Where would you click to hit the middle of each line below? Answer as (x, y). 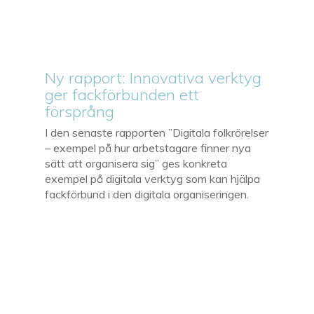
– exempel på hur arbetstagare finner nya (148, 148)
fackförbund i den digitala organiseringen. (147, 194)
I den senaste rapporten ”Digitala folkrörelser (157, 132)
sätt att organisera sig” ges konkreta (136, 163)
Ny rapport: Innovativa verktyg (153, 77)
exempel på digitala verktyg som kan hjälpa (153, 178)
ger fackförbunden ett (122, 94)
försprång (80, 111)
